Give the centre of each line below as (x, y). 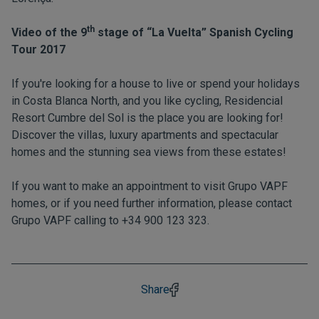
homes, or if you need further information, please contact (152, 203)
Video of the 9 (49, 32)
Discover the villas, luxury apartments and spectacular (145, 135)
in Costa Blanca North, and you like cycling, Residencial (147, 101)
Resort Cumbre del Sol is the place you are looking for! (147, 118)
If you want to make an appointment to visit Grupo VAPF (150, 186)
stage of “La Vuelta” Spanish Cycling (194, 32)
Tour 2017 (38, 49)
